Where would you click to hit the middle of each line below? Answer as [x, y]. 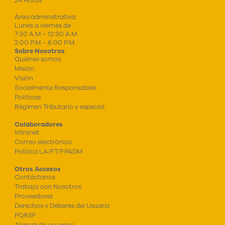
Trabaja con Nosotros [48, 186]
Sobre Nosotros [39, 51]
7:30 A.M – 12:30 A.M [45, 34]
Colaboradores [38, 124]
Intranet [27, 132]
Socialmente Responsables [55, 87]
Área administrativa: [45, 17]
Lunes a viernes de [42, 25]
